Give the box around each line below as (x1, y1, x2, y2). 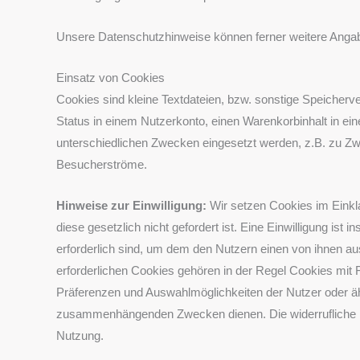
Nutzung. (56, 328, 104, 342)
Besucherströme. (56, 157, 147, 171)
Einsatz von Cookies (56, 70, 165, 84)
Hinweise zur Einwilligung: (56, 198, 210, 212)
